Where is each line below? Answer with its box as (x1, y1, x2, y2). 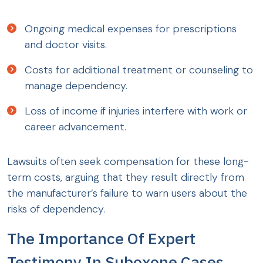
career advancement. (25, 120, 126, 134)
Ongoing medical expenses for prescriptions (25, 22, 237, 36)
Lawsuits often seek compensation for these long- (7, 154, 249, 169)
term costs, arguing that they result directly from (7, 170, 244, 185)
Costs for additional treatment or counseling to (25, 63, 253, 77)
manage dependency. (25, 79, 127, 93)
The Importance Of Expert (7, 228, 195, 249)
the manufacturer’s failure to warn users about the (7, 186, 247, 201)
